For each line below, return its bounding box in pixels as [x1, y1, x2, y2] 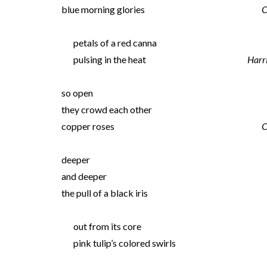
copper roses [61, 120, 114, 132]
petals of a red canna [73, 37, 157, 48]
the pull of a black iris [61, 187, 148, 198]
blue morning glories [61, 4, 145, 15]
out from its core [73, 221, 141, 232]
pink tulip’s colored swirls [73, 237, 176, 249]
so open [61, 87, 93, 98]
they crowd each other [61, 104, 152, 115]
